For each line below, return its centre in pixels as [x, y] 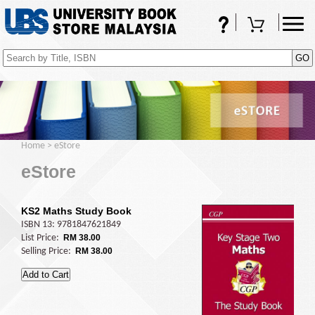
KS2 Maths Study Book [76, 211]
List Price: [41, 238]
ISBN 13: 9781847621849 [71, 225]
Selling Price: [47, 251]
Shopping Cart [216, 31]
